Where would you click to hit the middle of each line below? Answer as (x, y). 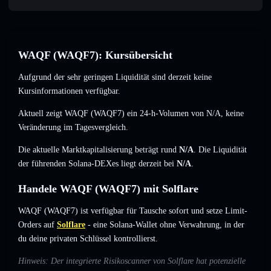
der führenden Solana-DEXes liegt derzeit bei (97, 164)
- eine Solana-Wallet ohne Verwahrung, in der (165, 225)
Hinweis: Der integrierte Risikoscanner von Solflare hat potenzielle (132, 261)
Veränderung (40, 128)
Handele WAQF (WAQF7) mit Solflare (108, 189)
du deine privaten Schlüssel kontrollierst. (88, 239)
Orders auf (36, 225)
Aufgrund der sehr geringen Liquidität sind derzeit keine (115, 77)
